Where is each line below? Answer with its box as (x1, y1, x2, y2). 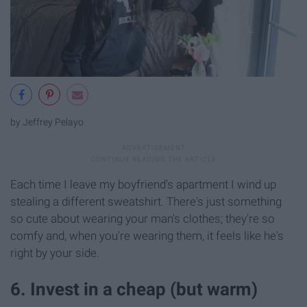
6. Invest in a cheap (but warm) (10, 278, 258, 299)
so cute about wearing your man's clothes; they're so (10, 211, 275, 225)
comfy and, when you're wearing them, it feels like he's (10, 228, 284, 243)
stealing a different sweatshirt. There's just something (10, 194, 282, 208)
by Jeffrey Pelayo (10, 116, 84, 129)
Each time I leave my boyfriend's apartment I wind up (10, 177, 276, 191)
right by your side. (10, 245, 99, 260)
